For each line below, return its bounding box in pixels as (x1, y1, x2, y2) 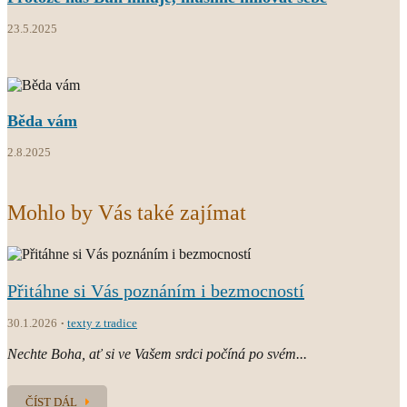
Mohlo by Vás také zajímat (7, 200, 246, 224)
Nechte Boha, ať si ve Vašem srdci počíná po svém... (7, 345, 307, 362)
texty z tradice (67, 315, 137, 330)
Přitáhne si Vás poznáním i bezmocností (7, 280, 304, 301)
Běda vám (7, 111, 77, 130)
